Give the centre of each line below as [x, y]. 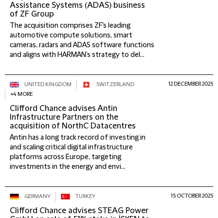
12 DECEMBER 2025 [191, 84]
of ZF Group [32, 14]
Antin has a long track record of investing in [78, 138]
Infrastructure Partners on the [64, 117]
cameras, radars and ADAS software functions [82, 45]
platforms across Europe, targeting [65, 157]
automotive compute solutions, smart [71, 36]
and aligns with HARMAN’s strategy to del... [77, 55]
